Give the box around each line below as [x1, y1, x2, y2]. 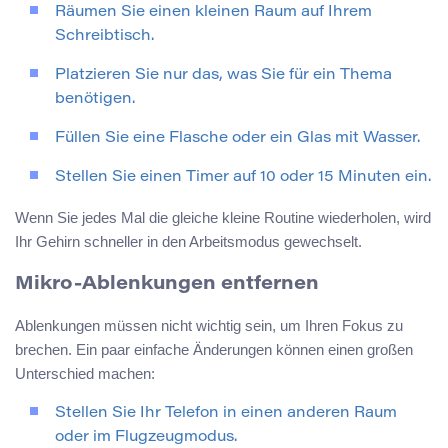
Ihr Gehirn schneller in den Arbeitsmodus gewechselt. [15, 232, 362, 250]
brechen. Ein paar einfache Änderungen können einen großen [15, 341, 413, 359]
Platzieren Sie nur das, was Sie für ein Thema [55, 67, 392, 83]
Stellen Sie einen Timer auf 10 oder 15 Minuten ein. [55, 169, 431, 185]
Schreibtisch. [55, 28, 154, 44]
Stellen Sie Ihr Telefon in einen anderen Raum [55, 406, 397, 422]
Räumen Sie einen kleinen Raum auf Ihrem [55, 4, 372, 20]
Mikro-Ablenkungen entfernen [15, 274, 319, 294]
